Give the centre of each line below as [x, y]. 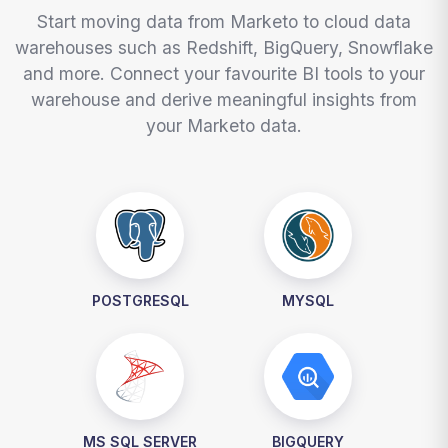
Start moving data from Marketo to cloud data [224, 22]
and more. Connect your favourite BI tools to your [224, 74]
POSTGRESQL [140, 300]
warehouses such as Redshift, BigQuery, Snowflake [224, 48]
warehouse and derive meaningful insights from [224, 100]
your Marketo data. [224, 126]
